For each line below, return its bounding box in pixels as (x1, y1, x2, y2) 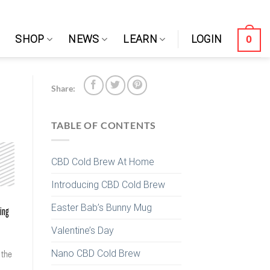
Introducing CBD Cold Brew (51, 178, 165, 190)
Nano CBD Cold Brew (51, 247, 140, 259)
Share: (51, 83, 77, 93)
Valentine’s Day (51, 224, 114, 236)
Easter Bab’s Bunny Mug (51, 201, 152, 213)
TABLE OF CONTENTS (51, 119, 157, 131)
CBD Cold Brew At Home (51, 155, 154, 168)
